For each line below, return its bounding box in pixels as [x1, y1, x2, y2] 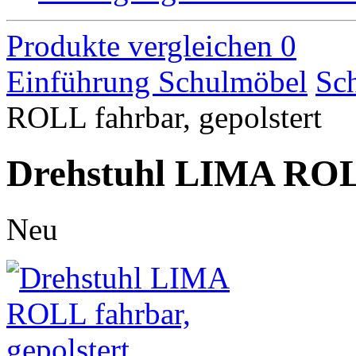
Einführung [6, 64, 158, 99]
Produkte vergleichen [6, 28, 273, 63]
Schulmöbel [158, 64, 308, 99]
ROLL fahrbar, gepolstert [6, 99, 322, 134]
